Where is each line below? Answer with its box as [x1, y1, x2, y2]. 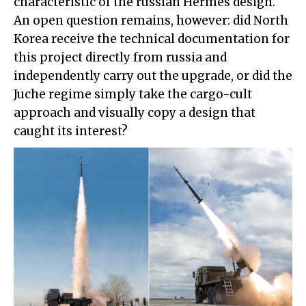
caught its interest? [14, 123, 128, 139]
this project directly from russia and [14, 49, 227, 65]
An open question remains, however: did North [14, 12, 288, 28]
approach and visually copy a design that [14, 105, 255, 120]
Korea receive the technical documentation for [14, 31, 290, 46]
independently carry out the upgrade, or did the [14, 68, 292, 83]
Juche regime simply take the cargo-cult [14, 86, 252, 102]
